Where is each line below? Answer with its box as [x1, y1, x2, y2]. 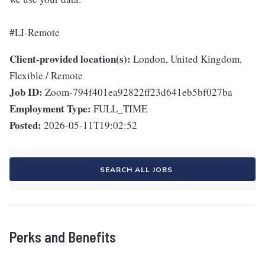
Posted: [9, 118, 41, 133]
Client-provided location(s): [9, 51, 131, 67]
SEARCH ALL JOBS [99, 165, 173, 175]
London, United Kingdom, [133, 52, 242, 66]
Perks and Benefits [9, 228, 116, 246]
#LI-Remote [9, 25, 60, 40]
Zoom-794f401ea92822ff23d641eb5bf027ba [45, 85, 232, 99]
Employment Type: [9, 101, 91, 117]
